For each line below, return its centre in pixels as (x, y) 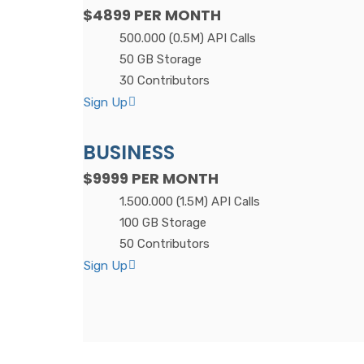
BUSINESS (129, 153)
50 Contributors (165, 244)
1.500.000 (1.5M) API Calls (190, 202)
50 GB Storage (160, 60)
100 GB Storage (163, 223)
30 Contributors (165, 81)
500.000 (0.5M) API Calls (188, 39)
